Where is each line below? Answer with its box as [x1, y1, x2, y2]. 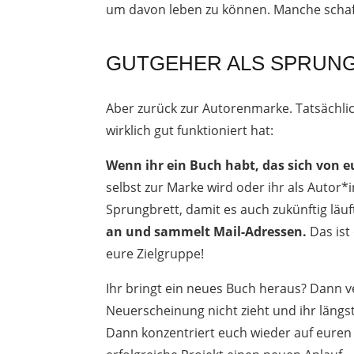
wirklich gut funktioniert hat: [106, 121, 274, 139]
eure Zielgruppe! [106, 244, 205, 262]
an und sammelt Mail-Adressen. [106, 222, 307, 240]
